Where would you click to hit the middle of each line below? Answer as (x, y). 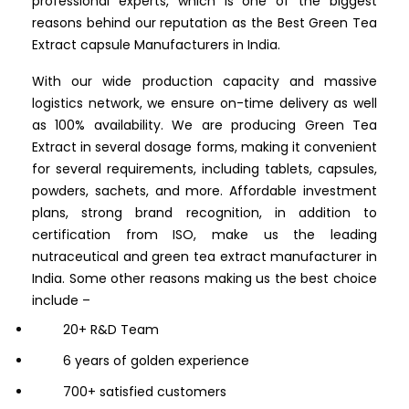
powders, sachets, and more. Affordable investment (204, 191)
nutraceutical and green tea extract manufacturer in (204, 257)
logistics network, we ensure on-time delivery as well (204, 104)
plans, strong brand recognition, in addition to (204, 213)
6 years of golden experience (156, 361)
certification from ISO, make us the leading (204, 235)
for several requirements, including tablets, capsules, (204, 169)
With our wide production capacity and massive (204, 82)
